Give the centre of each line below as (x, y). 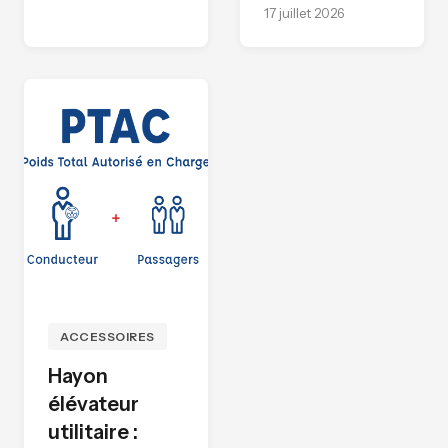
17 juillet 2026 (304, 13)
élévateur (93, 404)
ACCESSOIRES (107, 337)
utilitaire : (93, 432)
